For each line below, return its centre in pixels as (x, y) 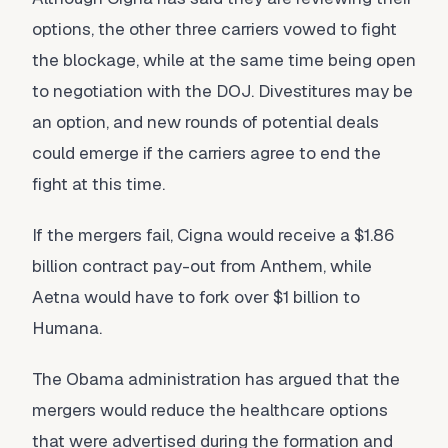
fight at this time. (98, 184)
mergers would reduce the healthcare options (210, 410)
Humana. (67, 328)
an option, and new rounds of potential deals (205, 122)
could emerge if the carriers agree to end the (206, 153)
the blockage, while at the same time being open (224, 60)
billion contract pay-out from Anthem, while (202, 266)
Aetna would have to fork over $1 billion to (196, 297)
